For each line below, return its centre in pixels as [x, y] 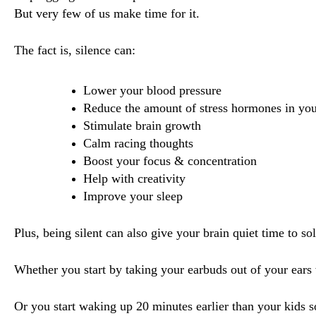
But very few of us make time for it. [109, 13]
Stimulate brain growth [144, 126]
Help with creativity [134, 178]
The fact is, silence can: [75, 50]
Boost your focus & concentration [170, 161]
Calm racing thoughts [138, 143]
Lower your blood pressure [152, 90]
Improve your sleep [133, 196]
